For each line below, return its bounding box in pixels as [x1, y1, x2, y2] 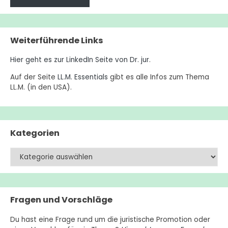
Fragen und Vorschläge [10, 194, 113, 206]
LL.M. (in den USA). [10, 82, 72, 92]
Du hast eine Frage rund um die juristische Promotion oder [10, 214, 211, 224]
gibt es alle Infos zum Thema [108, 72, 210, 82]
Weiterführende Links [10, 35, 104, 47]
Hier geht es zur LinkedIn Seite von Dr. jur [10, 55, 150, 65]
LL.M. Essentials [58, 72, 108, 82]
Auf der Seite [10, 72, 58, 82]
